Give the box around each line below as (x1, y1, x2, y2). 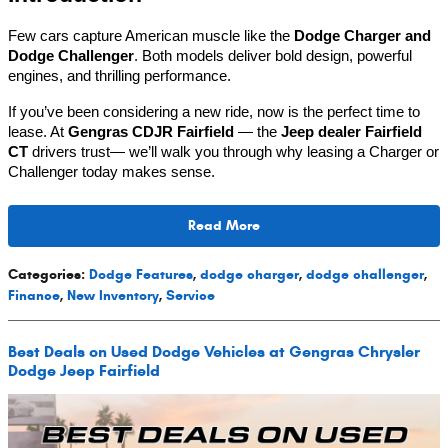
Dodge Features (89, 265, 193, 283)
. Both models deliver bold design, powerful (134, 48, 412, 65)
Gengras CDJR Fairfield (68, 124, 234, 141)
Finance (8, 286, 60, 304)
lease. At (8, 124, 68, 141)
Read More (188, 217, 260, 235)
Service (166, 286, 215, 304)
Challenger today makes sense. (8, 164, 215, 181)
